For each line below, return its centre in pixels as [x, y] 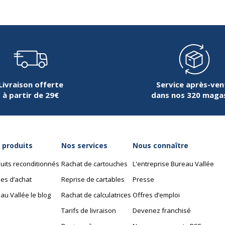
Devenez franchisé [161, 211]
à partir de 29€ [31, 95]
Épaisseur [156, 24]
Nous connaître [160, 146]
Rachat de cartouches [94, 164]
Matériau [155, 101]
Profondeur [159, 152]
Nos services [84, 146]
